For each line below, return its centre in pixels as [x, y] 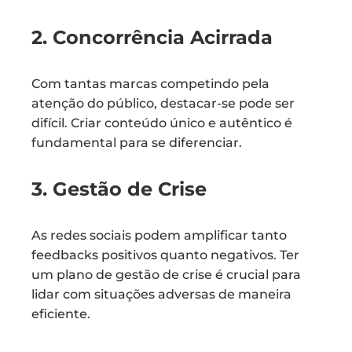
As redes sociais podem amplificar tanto [159, 235]
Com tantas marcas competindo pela [150, 84]
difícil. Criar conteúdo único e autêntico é [162, 123]
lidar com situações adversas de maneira [161, 294]
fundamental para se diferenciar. [137, 143]
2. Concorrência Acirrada [152, 37]
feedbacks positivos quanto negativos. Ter [165, 255]
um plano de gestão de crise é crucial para [166, 275]
